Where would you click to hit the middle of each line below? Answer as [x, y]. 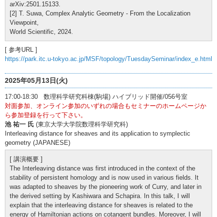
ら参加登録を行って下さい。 [46, 115]
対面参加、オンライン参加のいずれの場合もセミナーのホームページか [106, 106]
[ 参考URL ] [21, 49]
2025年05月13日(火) [36, 80]
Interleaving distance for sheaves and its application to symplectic [98, 133]
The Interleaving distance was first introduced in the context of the [102, 168]
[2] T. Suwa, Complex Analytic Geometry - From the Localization [100, 13]
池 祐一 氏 [19, 124]
